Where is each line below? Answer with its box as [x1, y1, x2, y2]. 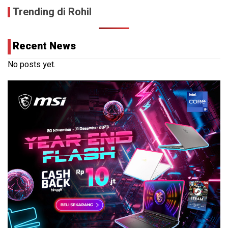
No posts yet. [8, 58, 55, 71]
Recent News [13, 38, 76, 53]
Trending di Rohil [13, 4, 92, 19]
